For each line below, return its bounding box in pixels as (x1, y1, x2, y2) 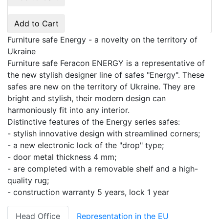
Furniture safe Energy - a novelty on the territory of (7, 34, 197, 44)
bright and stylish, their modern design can (7, 93, 166, 103)
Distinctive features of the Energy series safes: (7, 116, 180, 127)
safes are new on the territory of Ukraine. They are (7, 81, 195, 91)
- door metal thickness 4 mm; (7, 152, 116, 162)
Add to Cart (14, 18, 59, 28)
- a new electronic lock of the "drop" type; (7, 140, 164, 150)
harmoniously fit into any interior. (7, 105, 130, 115)
